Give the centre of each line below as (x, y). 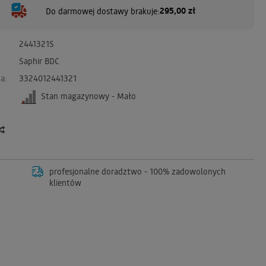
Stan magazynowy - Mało (87, 96)
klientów (65, 182)
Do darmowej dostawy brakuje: (102, 10)
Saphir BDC (39, 61)
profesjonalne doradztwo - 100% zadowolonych (137, 171)
